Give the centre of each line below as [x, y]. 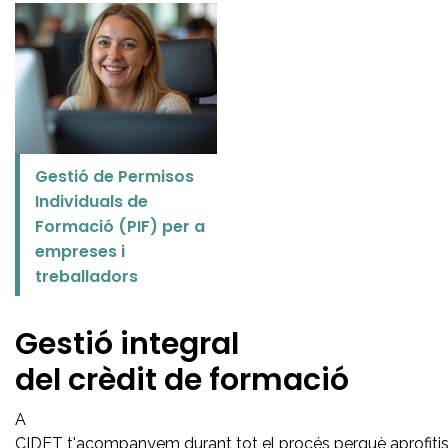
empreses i [80, 252]
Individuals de [91, 202]
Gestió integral [127, 344]
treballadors [86, 277]
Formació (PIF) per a [120, 227]
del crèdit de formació [185, 380]
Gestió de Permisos [114, 177]
